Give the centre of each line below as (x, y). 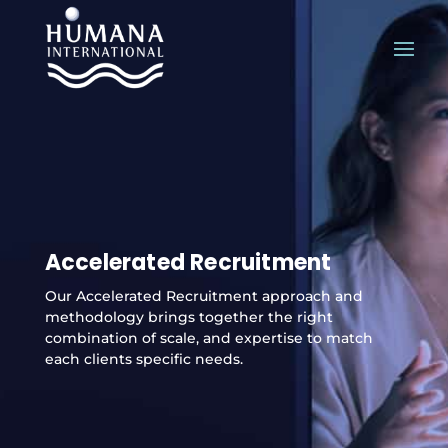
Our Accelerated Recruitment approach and (203, 296)
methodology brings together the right (188, 317)
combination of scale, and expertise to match (208, 338)
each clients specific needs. (143, 359)
